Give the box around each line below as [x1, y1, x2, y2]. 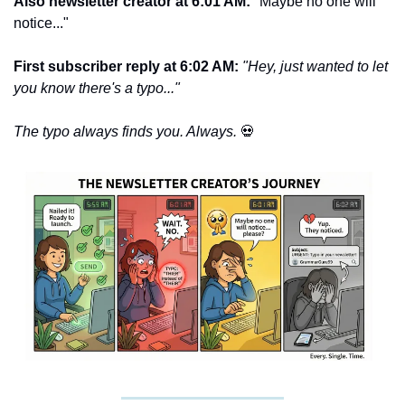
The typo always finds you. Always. [14, 124, 240, 140]
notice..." [14, 15, 69, 32]
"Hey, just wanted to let [242, 59, 388, 75]
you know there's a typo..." [14, 80, 180, 97]
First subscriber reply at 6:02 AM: [14, 59, 242, 75]
